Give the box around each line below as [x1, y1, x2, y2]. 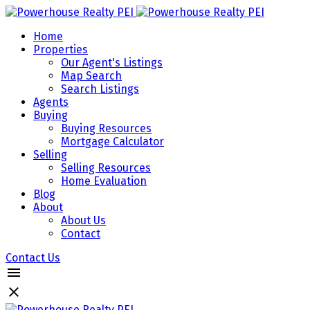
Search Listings [61, 82, 139, 95]
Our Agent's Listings [61, 56, 163, 69]
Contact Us [6, 251, 60, 264]
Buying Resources [61, 122, 152, 135]
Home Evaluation [61, 174, 147, 188]
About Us [61, 214, 106, 227]
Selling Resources [61, 161, 151, 174]
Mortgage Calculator [61, 135, 164, 148]
